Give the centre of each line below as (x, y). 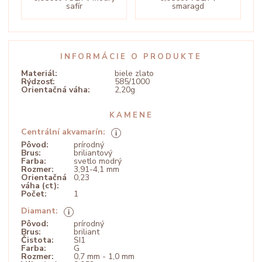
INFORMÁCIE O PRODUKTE (131, 57)
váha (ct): (40, 186)
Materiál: (39, 73)
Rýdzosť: (38, 82)
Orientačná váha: (56, 90)
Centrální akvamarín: (63, 132)
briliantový (93, 153)
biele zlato (134, 73)
